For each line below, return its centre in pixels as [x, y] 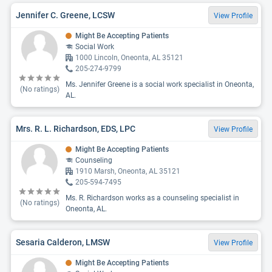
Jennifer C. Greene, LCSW [65, 15]
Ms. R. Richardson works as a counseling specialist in [152, 198]
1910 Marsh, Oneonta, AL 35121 [128, 171]
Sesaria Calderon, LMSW [63, 242]
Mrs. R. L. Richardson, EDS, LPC [76, 128]
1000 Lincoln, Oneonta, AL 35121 [129, 58]
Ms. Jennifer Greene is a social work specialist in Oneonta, [160, 84]
